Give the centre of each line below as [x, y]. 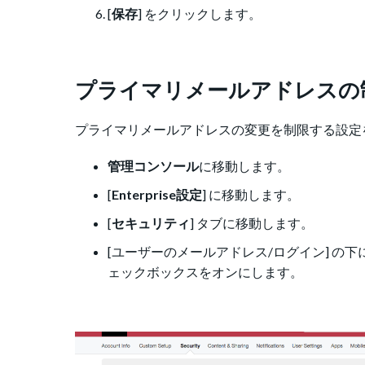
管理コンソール [153, 165]
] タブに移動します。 [252, 222]
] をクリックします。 [200, 13]
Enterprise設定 [157, 194]
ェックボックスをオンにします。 [205, 271]
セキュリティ [151, 222]
